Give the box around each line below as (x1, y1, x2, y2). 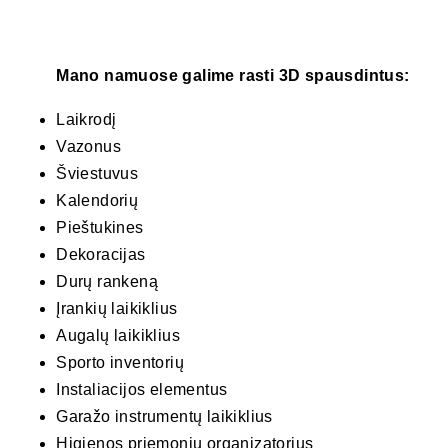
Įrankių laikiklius (56, 300, 178, 318)
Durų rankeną (56, 273, 159, 291)
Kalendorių (56, 192, 139, 210)
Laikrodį (56, 111, 117, 129)
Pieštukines (56, 219, 144, 237)
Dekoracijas (56, 246, 146, 264)
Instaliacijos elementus (56, 381, 228, 399)
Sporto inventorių (56, 354, 185, 372)
